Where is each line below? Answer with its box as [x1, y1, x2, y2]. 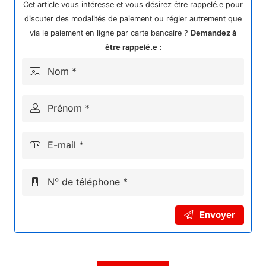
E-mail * [47, 138, 84, 151]
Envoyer [199, 209, 235, 221]
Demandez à [191, 28, 236, 37]
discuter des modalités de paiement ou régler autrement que [24, 14, 242, 23]
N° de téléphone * [47, 175, 128, 188]
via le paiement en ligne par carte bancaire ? [30, 28, 191, 37]
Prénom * [47, 102, 90, 114]
